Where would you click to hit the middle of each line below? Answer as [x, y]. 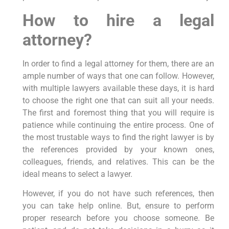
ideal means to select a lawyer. [77, 174]
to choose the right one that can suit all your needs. [118, 100]
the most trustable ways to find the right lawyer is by [118, 137]
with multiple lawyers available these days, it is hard [118, 88]
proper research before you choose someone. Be [118, 218]
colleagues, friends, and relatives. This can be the [118, 162]
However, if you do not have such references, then [118, 194]
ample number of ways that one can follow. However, [118, 76]
